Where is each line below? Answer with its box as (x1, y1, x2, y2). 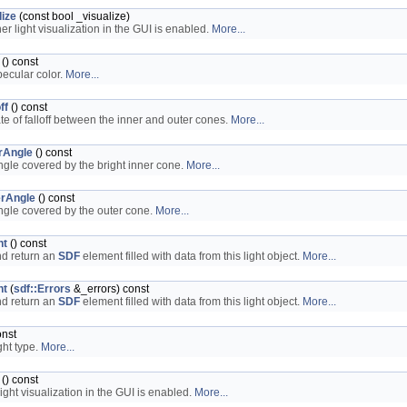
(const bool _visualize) (16, 10, 130, 23)
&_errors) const (71, 283, 149, 295)
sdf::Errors (14, 283, 71, 295)
